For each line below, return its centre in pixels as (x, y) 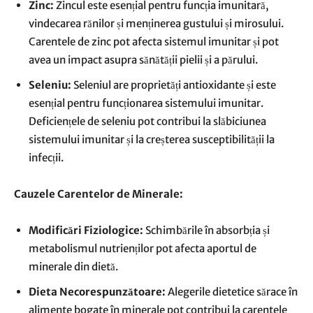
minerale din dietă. (73, 267)
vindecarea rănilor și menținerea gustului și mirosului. (156, 23)
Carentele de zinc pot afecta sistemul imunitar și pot (154, 42)
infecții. (46, 158)
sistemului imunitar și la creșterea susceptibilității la (152, 139)
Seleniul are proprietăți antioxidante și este (174, 85)
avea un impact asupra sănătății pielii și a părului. (143, 60)
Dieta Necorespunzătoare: (97, 292)
